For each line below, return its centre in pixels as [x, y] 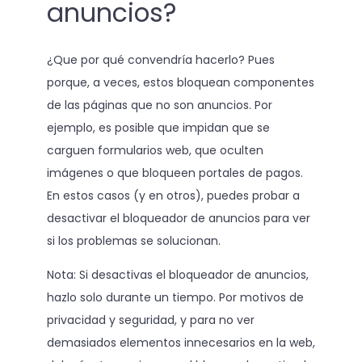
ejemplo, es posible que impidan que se [158, 127]
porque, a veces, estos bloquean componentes [180, 82]
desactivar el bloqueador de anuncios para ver [178, 218]
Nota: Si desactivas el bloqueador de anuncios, [177, 274]
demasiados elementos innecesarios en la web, [181, 342]
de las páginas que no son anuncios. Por [159, 105]
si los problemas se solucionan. [133, 240]
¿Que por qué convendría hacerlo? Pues [160, 59]
